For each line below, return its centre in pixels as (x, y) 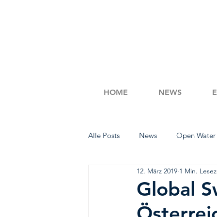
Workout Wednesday (141, 174)
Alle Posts (104, 135)
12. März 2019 (157, 171)
